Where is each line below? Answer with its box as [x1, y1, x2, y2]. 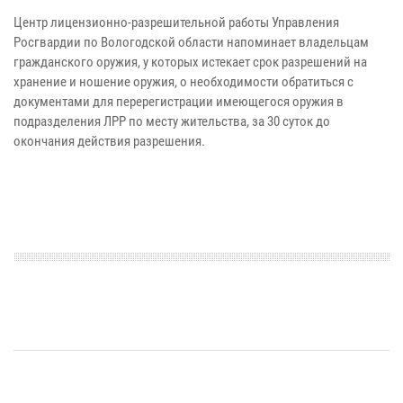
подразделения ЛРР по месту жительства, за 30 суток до [13, 113, 330, 130]
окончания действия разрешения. [13, 133, 208, 150]
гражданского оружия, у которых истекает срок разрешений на [13, 54, 367, 71]
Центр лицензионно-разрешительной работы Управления [13, 14, 339, 31]
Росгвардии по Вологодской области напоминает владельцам [13, 34, 369, 51]
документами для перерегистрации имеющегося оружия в [13, 94, 344, 111]
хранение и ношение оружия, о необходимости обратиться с [13, 74, 354, 91]
